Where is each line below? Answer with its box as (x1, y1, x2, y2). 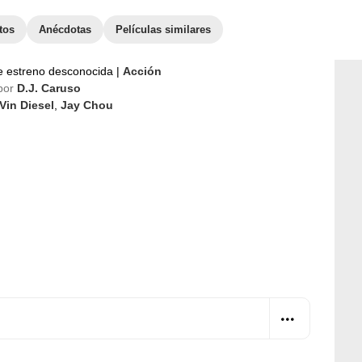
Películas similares (116, 23, 211, 36)
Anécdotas (39, 23, 91, 36)
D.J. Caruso (17, 82, 81, 95)
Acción (123, 65, 162, 78)
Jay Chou (61, 99, 113, 112)
